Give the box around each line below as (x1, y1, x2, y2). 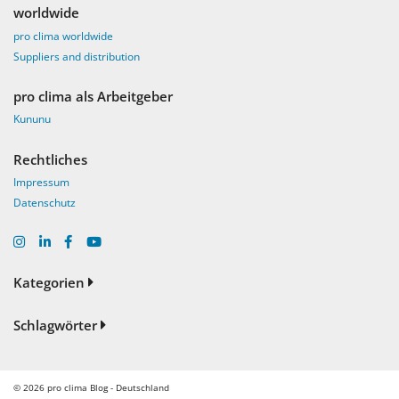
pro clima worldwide (13, 28, 113, 44)
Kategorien (13, 273, 85, 292)
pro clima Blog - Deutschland (47, 381, 169, 395)
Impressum (13, 175, 69, 191)
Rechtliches (13, 150, 87, 168)
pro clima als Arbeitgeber (13, 86, 173, 105)
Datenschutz (13, 194, 76, 210)
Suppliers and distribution (13, 48, 140, 64)
